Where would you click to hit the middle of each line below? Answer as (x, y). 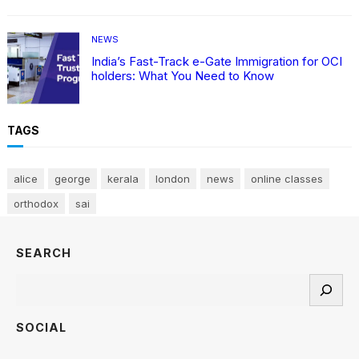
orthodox (36, 203)
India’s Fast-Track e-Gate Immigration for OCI (216, 61)
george (72, 178)
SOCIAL (41, 327)
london (172, 178)
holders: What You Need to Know (182, 75)
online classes (286, 178)
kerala (123, 178)
